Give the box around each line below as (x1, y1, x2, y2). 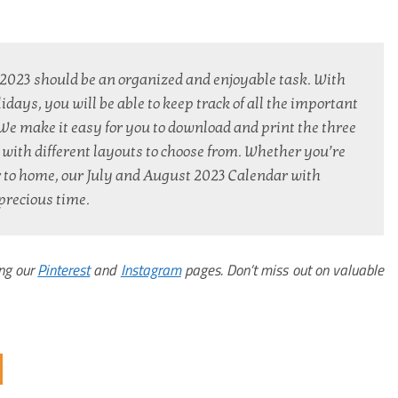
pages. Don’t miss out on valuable (180, 257, 385, 282)
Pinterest (37, 257, 91, 282)
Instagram (120, 257, 181, 282)
